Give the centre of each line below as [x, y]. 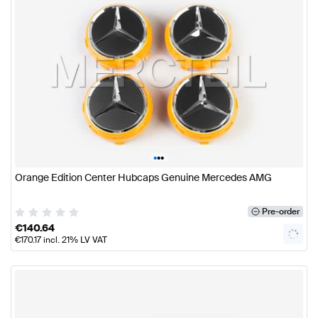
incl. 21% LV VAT [74, 240]
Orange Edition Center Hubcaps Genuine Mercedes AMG [143, 178]
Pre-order [280, 212]
